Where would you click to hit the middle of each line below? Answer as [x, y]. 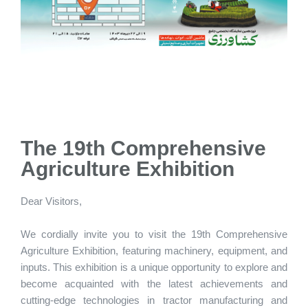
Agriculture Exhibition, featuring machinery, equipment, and [154, 251]
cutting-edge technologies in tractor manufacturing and [154, 300]
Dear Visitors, [51, 201]
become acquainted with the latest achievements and [154, 284]
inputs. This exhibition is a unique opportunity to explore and [154, 267]
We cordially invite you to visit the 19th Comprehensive [154, 234]
